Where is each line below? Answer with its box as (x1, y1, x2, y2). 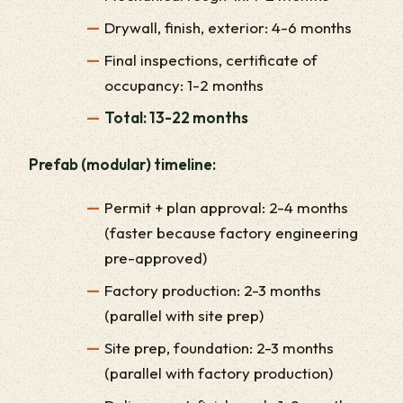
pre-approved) (104, 247, 207, 267)
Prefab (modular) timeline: (29, 154, 216, 174)
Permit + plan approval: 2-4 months (104, 197, 348, 217)
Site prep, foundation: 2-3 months (104, 337, 334, 357)
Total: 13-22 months (104, 107, 248, 127)
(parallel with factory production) (104, 363, 333, 382)
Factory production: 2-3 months (104, 280, 321, 300)
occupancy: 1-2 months (104, 75, 264, 94)
